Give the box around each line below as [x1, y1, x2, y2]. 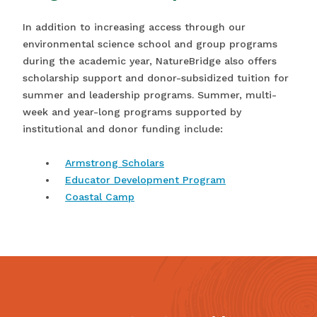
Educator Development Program [65, 174, 226, 185]
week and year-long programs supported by [23, 106, 241, 117]
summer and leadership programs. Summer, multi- [23, 89, 277, 100]
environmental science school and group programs [23, 38, 277, 50]
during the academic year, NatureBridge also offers [23, 55, 277, 67]
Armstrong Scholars [65, 157, 164, 168]
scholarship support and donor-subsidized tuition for [23, 72, 289, 83]
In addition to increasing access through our [23, 21, 246, 33]
